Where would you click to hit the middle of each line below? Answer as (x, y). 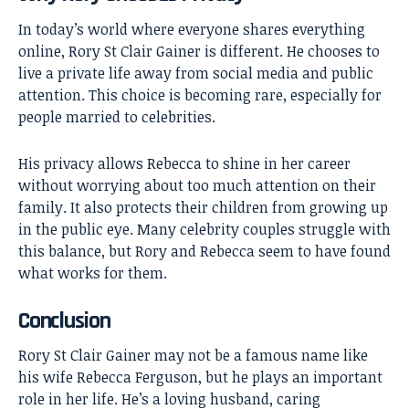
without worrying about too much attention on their (197, 185)
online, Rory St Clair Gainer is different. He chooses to (199, 51)
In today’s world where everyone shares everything (192, 29)
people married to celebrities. (117, 116)
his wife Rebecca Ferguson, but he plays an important (200, 378)
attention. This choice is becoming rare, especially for (200, 94)
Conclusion (64, 320)
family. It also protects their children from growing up (203, 207)
